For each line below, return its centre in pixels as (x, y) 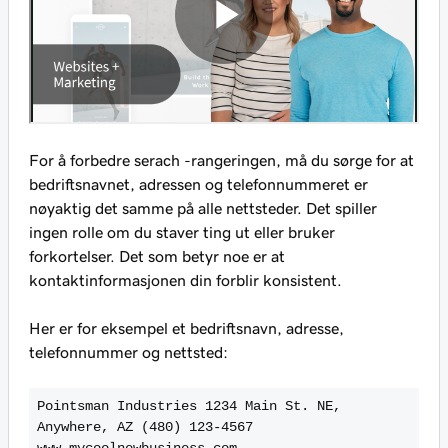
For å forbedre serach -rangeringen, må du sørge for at (221, 160)
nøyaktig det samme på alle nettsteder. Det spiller (203, 208)
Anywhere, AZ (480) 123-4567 (145, 427)
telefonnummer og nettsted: (128, 352)
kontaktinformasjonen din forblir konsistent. (185, 280)
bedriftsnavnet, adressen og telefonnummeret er (198, 184)
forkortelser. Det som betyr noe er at (157, 256)
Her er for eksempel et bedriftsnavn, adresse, (186, 328)
